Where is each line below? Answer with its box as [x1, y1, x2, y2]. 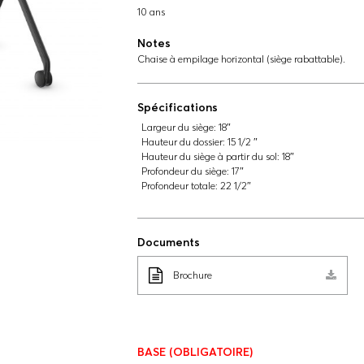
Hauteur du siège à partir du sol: [141, 150, 279, 162]
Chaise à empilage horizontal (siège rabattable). [136, 53, 345, 65]
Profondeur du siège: [141, 165, 229, 177]
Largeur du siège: [141, 121, 216, 133]
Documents [136, 235, 200, 249]
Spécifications [136, 100, 218, 115]
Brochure [172, 269, 212, 281]
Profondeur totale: [141, 180, 218, 192]
